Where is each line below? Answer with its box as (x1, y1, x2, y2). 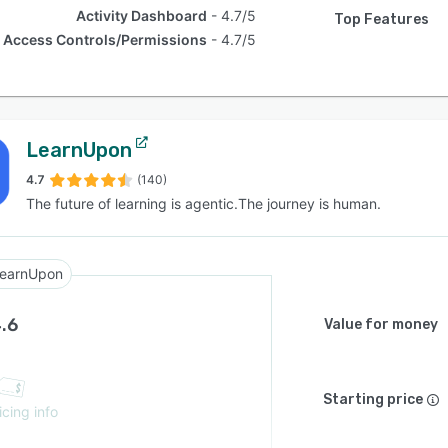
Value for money (324, 316, 438, 333)
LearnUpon (26, 138, 132, 162)
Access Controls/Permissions (3, 31, 208, 48)
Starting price (323, 391, 423, 408)
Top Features (333, 11, 429, 28)
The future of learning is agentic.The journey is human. (26, 195, 381, 212)
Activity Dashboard (76, 7, 208, 24)
